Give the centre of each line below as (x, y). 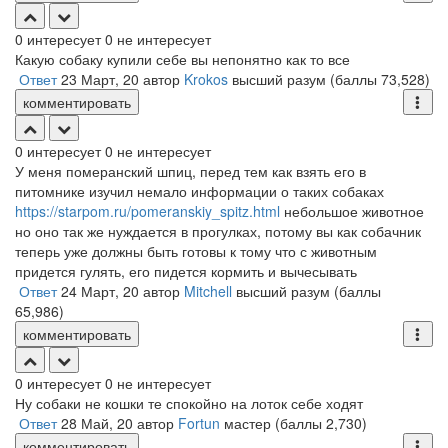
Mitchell (208, 291)
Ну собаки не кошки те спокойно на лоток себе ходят (189, 403)
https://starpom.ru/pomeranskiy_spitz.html (147, 211)
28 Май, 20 (97, 423)
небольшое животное (352, 211)
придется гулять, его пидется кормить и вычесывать (186, 271)
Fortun (199, 423)
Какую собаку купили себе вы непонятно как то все (182, 59)
